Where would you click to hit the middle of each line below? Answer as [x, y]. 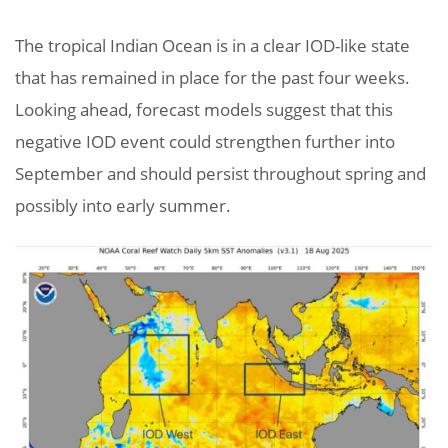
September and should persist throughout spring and [220, 173]
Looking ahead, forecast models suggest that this [204, 109]
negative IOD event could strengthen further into [205, 141]
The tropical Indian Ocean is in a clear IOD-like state [212, 45]
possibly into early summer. [123, 205]
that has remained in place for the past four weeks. [212, 77]
